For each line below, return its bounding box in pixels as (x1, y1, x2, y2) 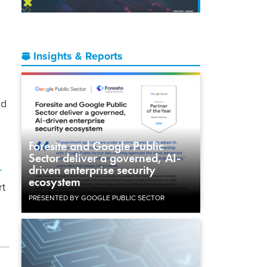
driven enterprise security (29, 162, 156, 178)
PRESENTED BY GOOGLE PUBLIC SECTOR (29, 192, 164, 203)
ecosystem (29, 173, 80, 190)
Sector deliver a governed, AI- (29, 150, 181, 166)
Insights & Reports (33, 48, 123, 64)
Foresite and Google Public (29, 138, 163, 154)
